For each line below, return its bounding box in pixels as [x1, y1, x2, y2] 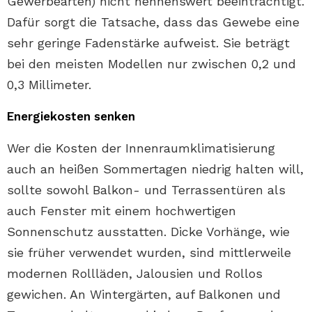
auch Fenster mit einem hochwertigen [7, 203, 236, 218]
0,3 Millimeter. [7, 77, 91, 92]
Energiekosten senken [7, 109, 135, 123]
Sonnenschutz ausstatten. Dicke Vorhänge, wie [7, 224, 290, 239]
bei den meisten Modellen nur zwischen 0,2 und [7, 56, 296, 71]
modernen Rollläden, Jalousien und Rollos [7, 266, 263, 281]
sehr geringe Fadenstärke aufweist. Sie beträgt [7, 36, 290, 50]
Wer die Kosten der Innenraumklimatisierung [7, 141, 275, 155]
